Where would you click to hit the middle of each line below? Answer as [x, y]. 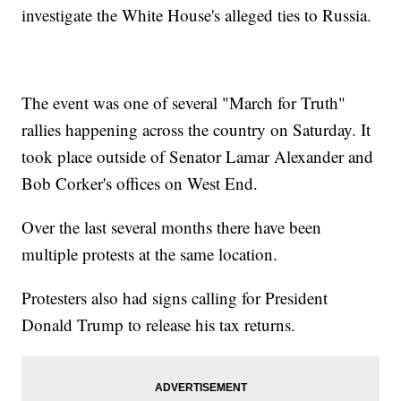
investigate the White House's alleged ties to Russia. [197, 15]
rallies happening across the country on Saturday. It [196, 130]
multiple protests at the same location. [150, 254]
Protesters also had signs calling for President [175, 298]
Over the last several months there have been [172, 227]
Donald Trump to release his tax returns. [164, 325]
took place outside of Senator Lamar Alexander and [198, 157]
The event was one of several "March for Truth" [184, 103]
